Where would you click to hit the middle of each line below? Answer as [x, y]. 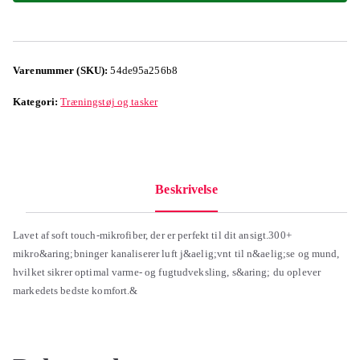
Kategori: [37, 101]
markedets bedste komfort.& [76, 290]
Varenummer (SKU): [62, 70]
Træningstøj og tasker [109, 101]
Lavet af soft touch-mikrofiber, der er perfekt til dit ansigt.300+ [152, 235]
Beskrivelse [186, 189]
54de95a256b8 [144, 70]
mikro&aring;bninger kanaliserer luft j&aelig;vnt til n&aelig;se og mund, [176, 253]
